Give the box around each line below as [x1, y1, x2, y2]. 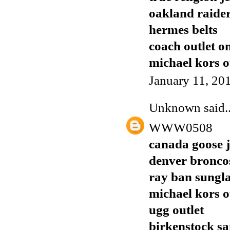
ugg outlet [149, 202, 204, 217]
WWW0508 [149, 120, 213, 135]
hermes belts [149, 23, 218, 37]
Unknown [149, 101, 201, 115]
